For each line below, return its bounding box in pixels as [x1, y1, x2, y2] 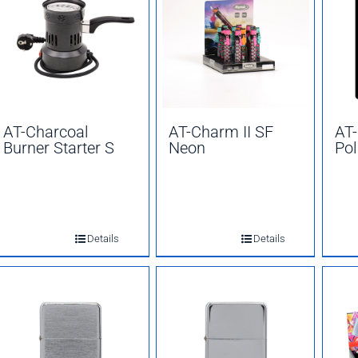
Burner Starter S [3, 138, 115, 157]
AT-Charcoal [3, 122, 89, 141]
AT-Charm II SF [169, 122, 274, 141]
